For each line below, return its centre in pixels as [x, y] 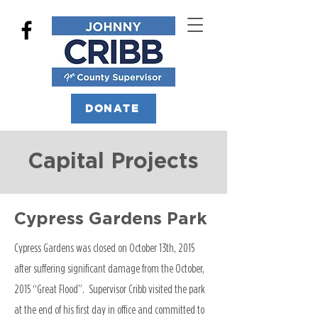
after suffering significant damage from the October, [109, 268]
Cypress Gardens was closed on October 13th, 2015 [104, 248]
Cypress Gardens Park [111, 219]
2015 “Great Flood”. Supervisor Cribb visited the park [110, 289]
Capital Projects [113, 162]
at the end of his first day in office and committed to [109, 309]
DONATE [112, 108]
